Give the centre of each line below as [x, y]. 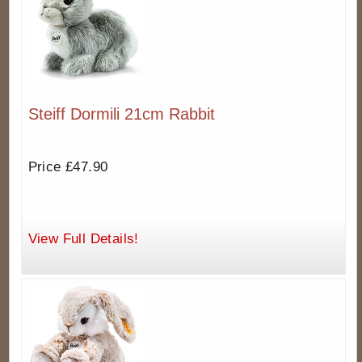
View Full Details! [83, 239]
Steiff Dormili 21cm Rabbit [121, 114]
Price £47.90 [68, 167]
